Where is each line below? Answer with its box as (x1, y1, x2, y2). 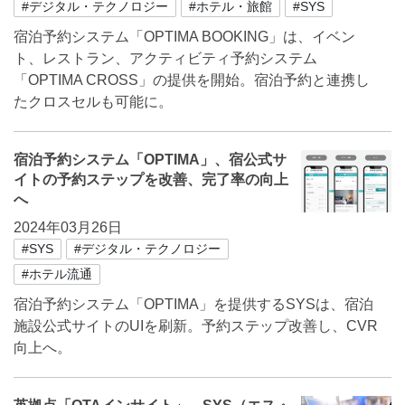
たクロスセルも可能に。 (14, 94, 173, 109)
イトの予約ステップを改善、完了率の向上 (14, 172, 288, 187)
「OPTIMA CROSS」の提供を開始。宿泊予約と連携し (14, 72, 370, 88)
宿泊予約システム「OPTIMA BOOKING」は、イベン (14, 29, 355, 44)
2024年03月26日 (14, 220, 122, 235)
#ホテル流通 (22, 267, 92, 281)
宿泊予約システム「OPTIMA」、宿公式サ (14, 152, 287, 167)
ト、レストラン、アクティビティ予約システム (14, 51, 317, 66)
